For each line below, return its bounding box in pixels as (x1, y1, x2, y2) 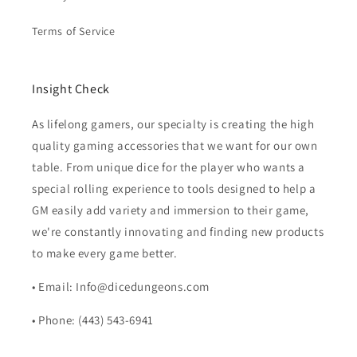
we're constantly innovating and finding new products (32, 224, 324, 240)
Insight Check (32, 80, 110, 98)
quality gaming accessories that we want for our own (32, 138, 318, 154)
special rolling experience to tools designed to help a (32, 181, 316, 197)
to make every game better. (32, 245, 178, 261)
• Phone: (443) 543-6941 (32, 312, 154, 328)
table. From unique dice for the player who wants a (32, 159, 306, 175)
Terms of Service (32, 24, 116, 39)
